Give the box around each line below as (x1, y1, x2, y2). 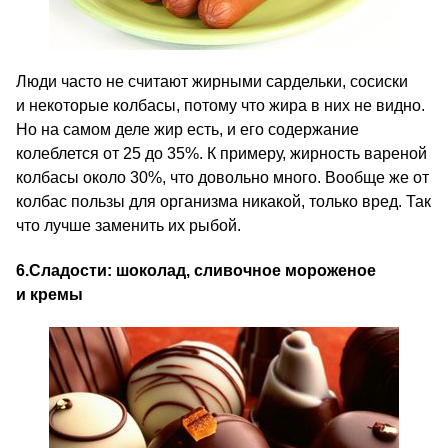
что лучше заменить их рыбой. (16, 217, 241, 234)
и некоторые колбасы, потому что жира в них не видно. (16, 97, 425, 114)
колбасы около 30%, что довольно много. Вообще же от (16, 169, 429, 186)
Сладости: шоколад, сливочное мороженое (29, 262, 376, 279)
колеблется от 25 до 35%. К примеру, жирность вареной (16, 145, 427, 162)
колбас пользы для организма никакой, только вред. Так (16, 193, 431, 210)
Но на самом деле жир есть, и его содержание (16, 121, 359, 138)
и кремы (16, 286, 83, 303)
